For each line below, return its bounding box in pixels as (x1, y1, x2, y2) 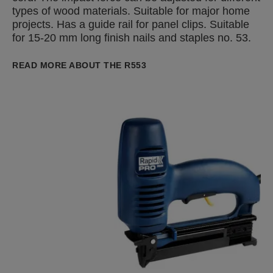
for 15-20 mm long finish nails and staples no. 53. (12, 32, 251, 44)
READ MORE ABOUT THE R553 (12, 60, 146, 70)
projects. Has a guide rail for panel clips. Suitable (12, 18, 249, 30)
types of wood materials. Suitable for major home (12, 5, 250, 17)
